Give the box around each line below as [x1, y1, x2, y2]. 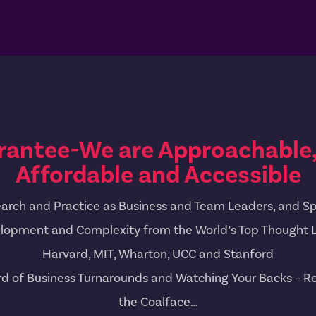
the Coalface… [118, 293, 198, 310]
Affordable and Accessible [15, 159, 301, 191]
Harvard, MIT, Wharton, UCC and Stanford [42, 245, 274, 262]
